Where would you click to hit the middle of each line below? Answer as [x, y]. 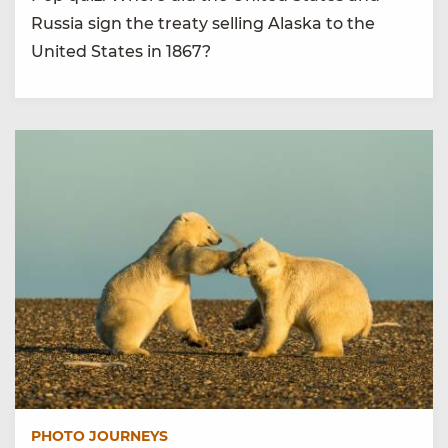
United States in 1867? [121, 52]
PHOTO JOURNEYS [99, 435]
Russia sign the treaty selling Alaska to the [203, 24]
